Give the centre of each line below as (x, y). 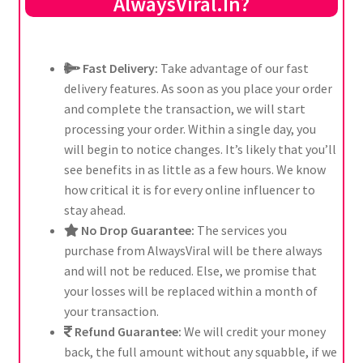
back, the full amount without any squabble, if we (200, 352)
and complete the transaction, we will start (184, 109)
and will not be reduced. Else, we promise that (190, 271)
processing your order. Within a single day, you (190, 129)
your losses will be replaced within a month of (190, 291)
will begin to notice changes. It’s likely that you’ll (200, 149)
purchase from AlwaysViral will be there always (193, 251)
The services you (241, 231)
